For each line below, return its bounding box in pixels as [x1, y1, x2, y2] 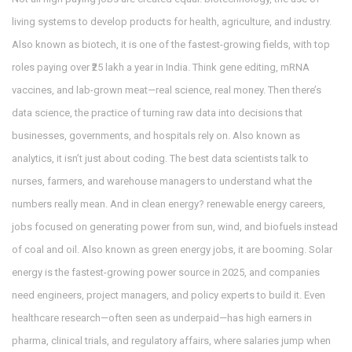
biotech [82, 38, 116, 50]
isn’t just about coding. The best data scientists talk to [64, 152, 309, 164]
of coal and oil [12, 244, 77, 255]
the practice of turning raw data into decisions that [75, 107, 302, 119]
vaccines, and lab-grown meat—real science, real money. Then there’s [12, 84, 321, 96]
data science [12, 107, 70, 119]
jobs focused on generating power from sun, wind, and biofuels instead [12, 221, 338, 233]
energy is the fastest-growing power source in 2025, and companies [12, 266, 320, 278]
